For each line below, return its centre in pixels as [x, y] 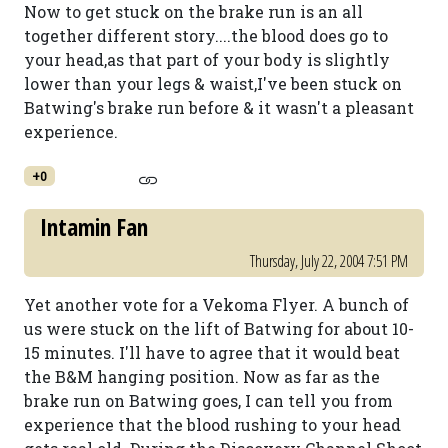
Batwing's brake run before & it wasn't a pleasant [219, 107]
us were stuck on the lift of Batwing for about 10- [219, 328]
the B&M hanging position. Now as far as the [202, 376]
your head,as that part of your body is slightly [207, 59]
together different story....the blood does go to [206, 35]
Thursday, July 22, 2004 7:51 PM [329, 261]
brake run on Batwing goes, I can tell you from [208, 400]
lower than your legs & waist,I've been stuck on [213, 83]
